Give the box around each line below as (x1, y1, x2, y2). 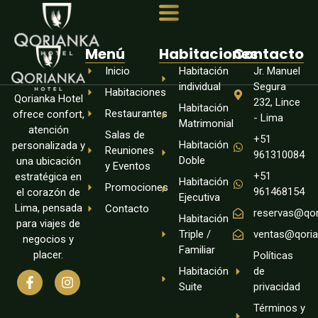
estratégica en (15, 170, 82, 184)
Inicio (104, 65, 130, 77)
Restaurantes (104, 107, 168, 120)
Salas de (104, 128, 145, 141)
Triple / (178, 228, 211, 241)
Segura (253, 80, 286, 93)
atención (28, 124, 69, 137)
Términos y (253, 302, 305, 314)
